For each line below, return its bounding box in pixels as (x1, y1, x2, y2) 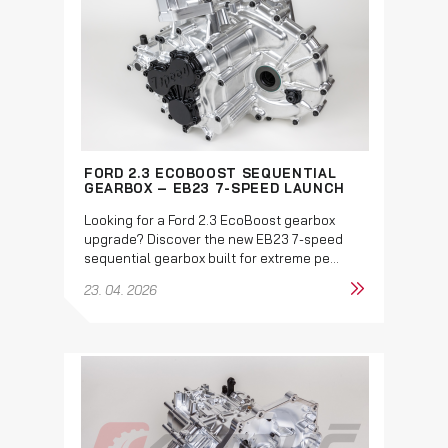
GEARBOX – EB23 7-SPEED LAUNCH (84, 179, 345, 196)
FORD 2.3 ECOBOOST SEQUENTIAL (84, 164, 337, 181)
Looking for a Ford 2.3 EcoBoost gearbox (84, 211, 335, 228)
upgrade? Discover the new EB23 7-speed (84, 230, 343, 247)
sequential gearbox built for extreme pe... (84, 249, 339, 266)
